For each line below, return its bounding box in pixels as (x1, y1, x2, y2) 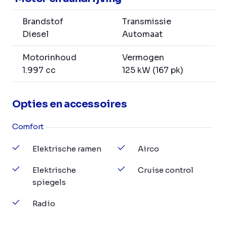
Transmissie (122, 16, 171, 27)
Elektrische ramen (32, 144, 101, 154)
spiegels (32, 177, 66, 187)
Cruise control (138, 165, 194, 175)
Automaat (122, 29, 163, 40)
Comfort (12, 122, 44, 132)
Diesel (22, 29, 49, 40)
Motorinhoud (22, 52, 77, 63)
